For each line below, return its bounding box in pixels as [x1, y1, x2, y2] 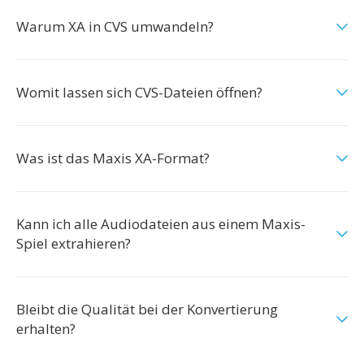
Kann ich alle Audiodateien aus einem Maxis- [16, 214, 305, 233]
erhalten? [16, 319, 76, 338]
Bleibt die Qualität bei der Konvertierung [16, 300, 278, 318]
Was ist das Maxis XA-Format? [16, 149, 210, 167]
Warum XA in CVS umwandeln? [16, 17, 214, 36]
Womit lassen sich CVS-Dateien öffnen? [16, 83, 262, 102]
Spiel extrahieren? [16, 234, 131, 253]
